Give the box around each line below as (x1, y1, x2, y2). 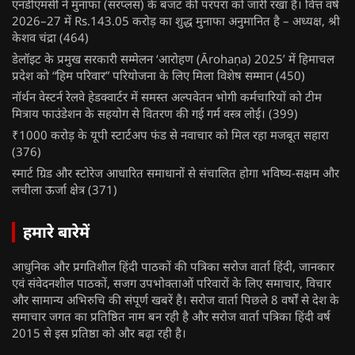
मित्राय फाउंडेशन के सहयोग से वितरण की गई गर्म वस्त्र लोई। (12, 105, 265, 122)
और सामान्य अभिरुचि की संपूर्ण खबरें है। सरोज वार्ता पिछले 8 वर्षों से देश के (12, 292, 339, 308)
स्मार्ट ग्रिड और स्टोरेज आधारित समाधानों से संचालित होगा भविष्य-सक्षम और (12, 165, 339, 181)
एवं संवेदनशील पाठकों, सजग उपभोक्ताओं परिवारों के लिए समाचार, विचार (12, 275, 331, 292)
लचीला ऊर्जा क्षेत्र (12, 181, 85, 198)
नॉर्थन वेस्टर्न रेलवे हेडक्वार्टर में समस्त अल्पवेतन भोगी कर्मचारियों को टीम (12, 89, 322, 105)
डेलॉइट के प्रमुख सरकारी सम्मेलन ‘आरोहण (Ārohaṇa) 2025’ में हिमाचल (12, 51, 334, 67)
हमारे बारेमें (23, 221, 90, 243)
